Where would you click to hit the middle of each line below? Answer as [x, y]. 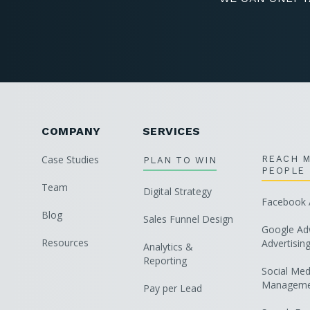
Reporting [165, 261]
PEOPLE [283, 171]
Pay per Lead [172, 288]
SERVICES [171, 131]
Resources [65, 243]
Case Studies [70, 159]
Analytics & [168, 247]
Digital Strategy [177, 191]
